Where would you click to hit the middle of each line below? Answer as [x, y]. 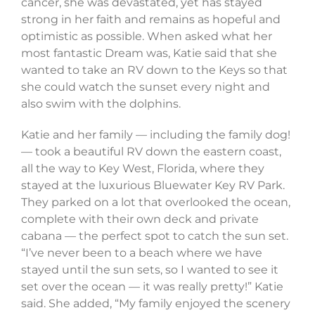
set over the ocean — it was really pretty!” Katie [152, 287]
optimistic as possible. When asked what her [146, 37]
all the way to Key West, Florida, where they [142, 169]
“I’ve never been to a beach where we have [141, 253]
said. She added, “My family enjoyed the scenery [155, 304]
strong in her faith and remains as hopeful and [150, 20]
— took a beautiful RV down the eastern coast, [151, 152]
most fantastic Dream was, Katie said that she [149, 53]
